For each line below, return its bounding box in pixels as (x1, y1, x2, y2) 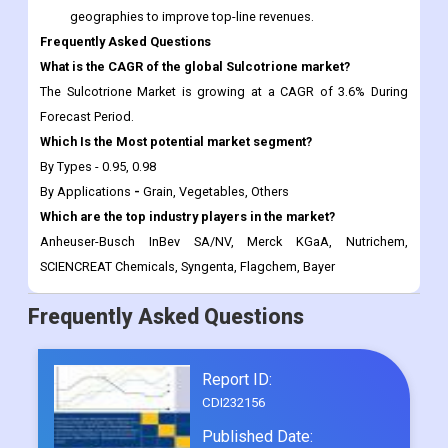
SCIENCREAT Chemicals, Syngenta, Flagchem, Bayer (40, 259, 335, 275)
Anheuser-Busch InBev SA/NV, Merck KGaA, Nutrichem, (40, 234, 408, 250)
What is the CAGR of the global (40, 59, 226, 75)
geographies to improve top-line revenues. (70, 9, 314, 25)
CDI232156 (201, 395, 265, 411)
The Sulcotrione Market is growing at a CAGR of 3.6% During (40, 84, 408, 100)
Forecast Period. (40, 109, 134, 125)
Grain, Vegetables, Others (140, 184, 289, 200)
